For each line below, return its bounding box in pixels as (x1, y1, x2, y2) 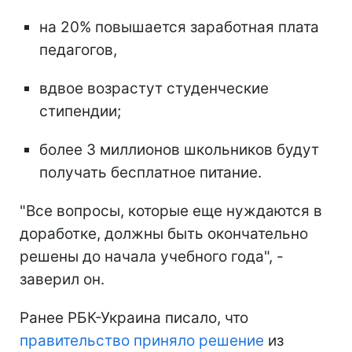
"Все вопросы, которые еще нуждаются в (20, 202, 322, 220)
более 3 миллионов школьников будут (39, 141, 319, 159)
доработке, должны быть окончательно (20, 225, 308, 243)
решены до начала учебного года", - (20, 247, 284, 266)
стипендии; (39, 102, 121, 120)
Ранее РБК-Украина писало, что (20, 309, 248, 327)
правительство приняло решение (20, 332, 264, 350)
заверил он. (20, 270, 104, 288)
